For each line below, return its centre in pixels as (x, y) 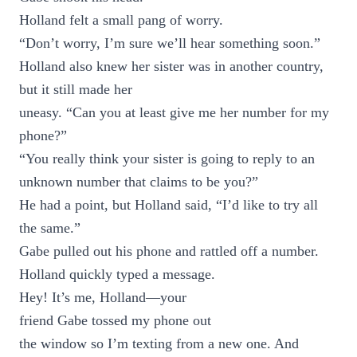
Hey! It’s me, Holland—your (103, 297)
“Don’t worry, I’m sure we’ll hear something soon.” (170, 43)
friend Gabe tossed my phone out (115, 320)
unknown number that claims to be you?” (139, 182)
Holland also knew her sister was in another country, (171, 66)
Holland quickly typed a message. (117, 274)
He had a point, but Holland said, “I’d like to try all (169, 205)
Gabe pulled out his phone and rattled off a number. (169, 251)
